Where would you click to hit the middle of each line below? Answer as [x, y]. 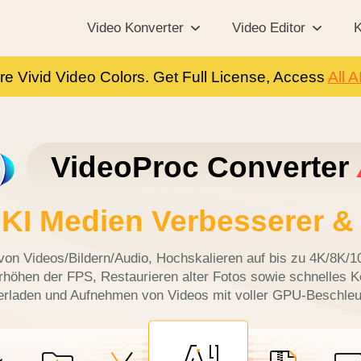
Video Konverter [135, 28]
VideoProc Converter [204, 168]
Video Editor [268, 28]
